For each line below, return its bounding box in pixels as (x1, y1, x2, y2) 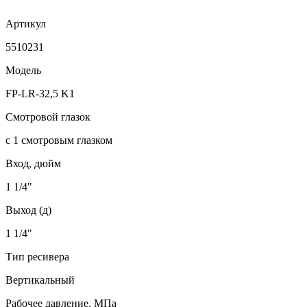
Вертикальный (5, 274, 75, 286)
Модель (5, 64, 41, 77)
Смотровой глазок (5, 111, 90, 123)
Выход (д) (5, 204, 51, 217)
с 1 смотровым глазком (5, 134, 112, 147)
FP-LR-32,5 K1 (5, 88, 75, 100)
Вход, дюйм (5, 158, 61, 170)
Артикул (5, 18, 46, 30)
